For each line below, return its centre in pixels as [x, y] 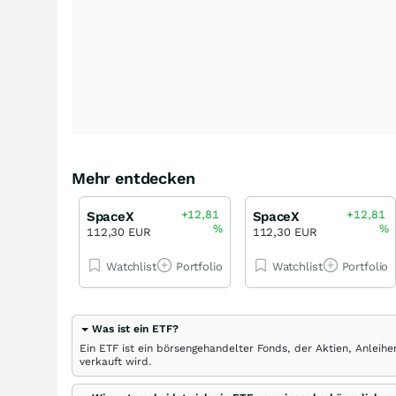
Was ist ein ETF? [135, 329]
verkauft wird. [116, 362]
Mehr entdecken [133, 178]
